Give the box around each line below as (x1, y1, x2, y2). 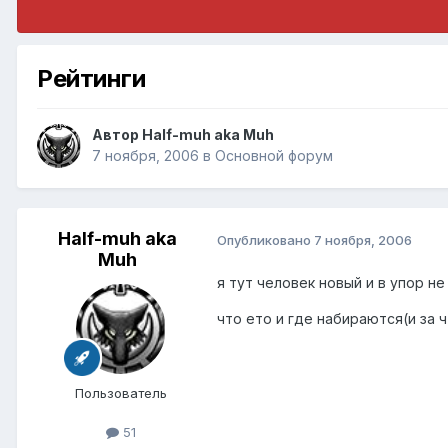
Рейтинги (37, 63, 146, 93)
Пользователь (75, 385, 167, 402)
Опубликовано (217, 231, 314, 248)
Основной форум (215, 147, 333, 165)
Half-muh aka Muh (142, 126, 274, 144)
